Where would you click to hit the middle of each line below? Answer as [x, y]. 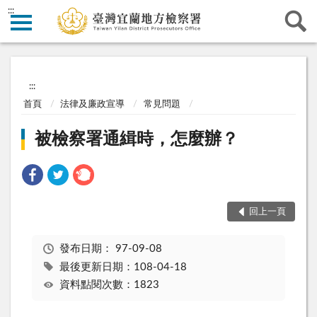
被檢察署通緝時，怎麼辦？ [137, 140]
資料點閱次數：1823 [109, 285]
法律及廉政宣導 [93, 104]
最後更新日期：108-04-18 [123, 267]
